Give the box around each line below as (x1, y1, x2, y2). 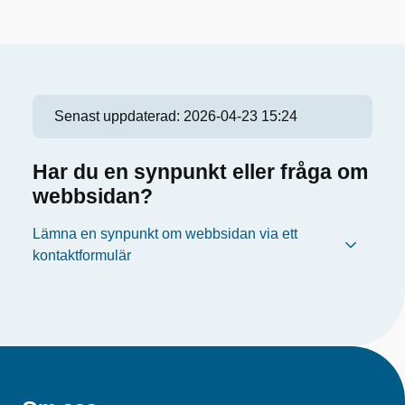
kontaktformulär (33, 248, 131, 263)
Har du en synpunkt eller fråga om (33, 160, 368, 184)
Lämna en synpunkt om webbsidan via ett (33, 226, 297, 241)
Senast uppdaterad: (54, 108, 184, 124)
